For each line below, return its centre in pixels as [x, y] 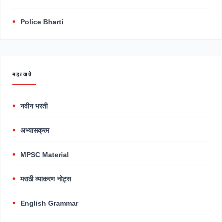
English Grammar [49, 203]
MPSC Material [45, 155]
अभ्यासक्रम [35, 131]
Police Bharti [42, 22]
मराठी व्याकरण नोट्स [46, 179]
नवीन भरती [34, 106]
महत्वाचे [22, 74]
